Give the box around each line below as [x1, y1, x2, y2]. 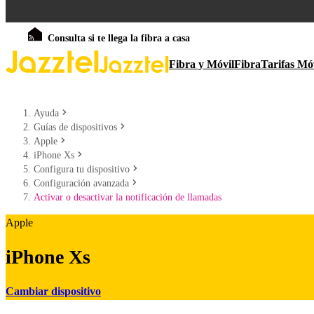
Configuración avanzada [34, 178, 129, 189]
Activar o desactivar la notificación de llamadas [34, 192, 221, 203]
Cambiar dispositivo [6, 285, 101, 297]
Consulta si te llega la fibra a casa [48, 33, 190, 43]
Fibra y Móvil [169, 58, 234, 70]
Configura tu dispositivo [34, 164, 130, 175]
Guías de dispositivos [34, 122, 117, 132]
